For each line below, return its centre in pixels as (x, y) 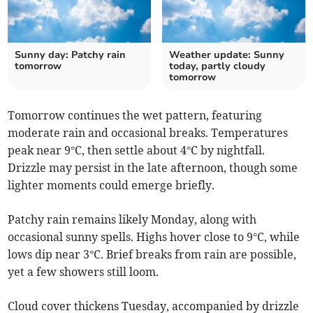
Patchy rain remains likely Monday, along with (132, 220)
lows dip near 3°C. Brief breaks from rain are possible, (152, 255)
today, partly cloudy (217, 66)
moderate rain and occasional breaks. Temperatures (148, 133)
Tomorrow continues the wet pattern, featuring (135, 116)
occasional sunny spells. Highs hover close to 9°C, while (154, 237)
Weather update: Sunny (227, 55)
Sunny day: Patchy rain (71, 55)
